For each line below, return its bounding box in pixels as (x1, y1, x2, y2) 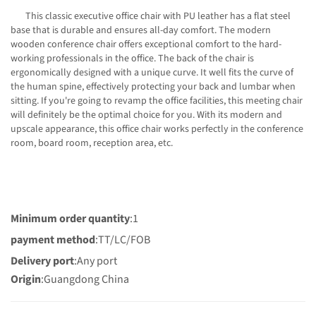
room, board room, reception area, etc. (11, 135, 173, 150)
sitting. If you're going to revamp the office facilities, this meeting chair (11, 93, 303, 108)
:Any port (74, 253, 117, 269)
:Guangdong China (41, 271, 129, 287)
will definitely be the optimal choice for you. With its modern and (11, 107, 282, 122)
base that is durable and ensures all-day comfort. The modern (11, 23, 271, 37)
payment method (11, 231, 95, 248)
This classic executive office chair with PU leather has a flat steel (11, 8, 291, 23)
